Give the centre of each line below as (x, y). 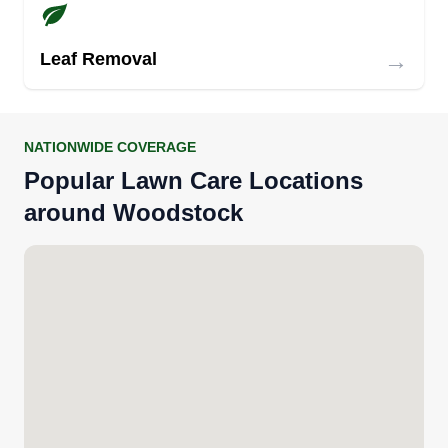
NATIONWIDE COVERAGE (110, 146)
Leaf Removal (98, 58)
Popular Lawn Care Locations (193, 180)
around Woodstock (133, 212)
